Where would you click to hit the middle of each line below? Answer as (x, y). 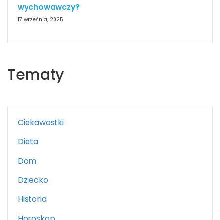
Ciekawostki (41, 123)
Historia (32, 199)
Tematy (36, 75)
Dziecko (33, 180)
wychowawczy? (49, 7)
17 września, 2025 (41, 20)
